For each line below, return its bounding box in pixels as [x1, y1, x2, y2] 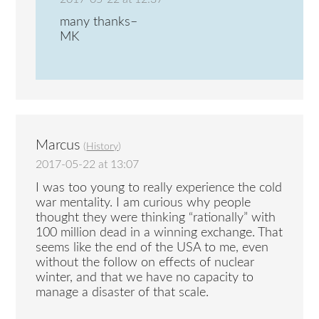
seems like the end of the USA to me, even [36, 241, 269, 254]
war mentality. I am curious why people [36, 196, 251, 209]
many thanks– [60, 16, 138, 29]
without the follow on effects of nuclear [36, 256, 255, 269]
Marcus [36, 138, 81, 153]
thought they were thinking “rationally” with [36, 211, 276, 224]
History [86, 142, 119, 152]
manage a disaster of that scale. [36, 286, 209, 299]
